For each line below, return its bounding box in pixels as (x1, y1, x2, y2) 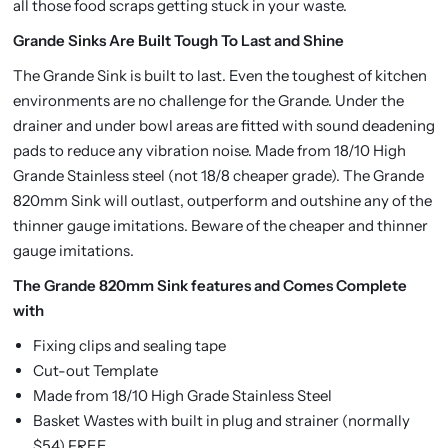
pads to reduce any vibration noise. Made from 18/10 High (12, 141, 406, 160)
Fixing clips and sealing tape (32, 336, 226, 355)
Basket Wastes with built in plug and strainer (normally (32, 411, 410, 430)
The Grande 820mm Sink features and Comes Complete (12, 276, 407, 295)
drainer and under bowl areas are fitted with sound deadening (12, 116, 435, 135)
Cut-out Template (32, 361, 158, 380)
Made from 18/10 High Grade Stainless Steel (32, 386, 332, 405)
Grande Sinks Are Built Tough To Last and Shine (12, 31, 344, 50)
